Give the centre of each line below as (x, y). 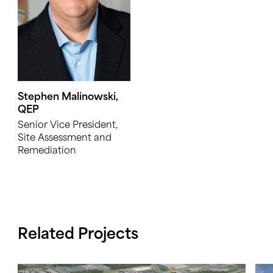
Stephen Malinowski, (68, 97)
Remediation (47, 151)
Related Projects (78, 235)
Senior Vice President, (68, 125)
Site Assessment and (65, 138)
